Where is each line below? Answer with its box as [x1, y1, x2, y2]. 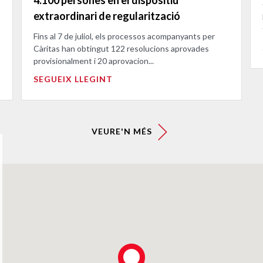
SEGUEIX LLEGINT [33, 73, 113, 84]
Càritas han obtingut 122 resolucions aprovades [33, 43, 209, 53]
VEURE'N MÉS [92, 126, 154, 136]
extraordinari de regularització [33, 9, 180, 22]
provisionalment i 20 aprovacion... [33, 55, 154, 66]
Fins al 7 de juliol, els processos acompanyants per [33, 31, 215, 41]
